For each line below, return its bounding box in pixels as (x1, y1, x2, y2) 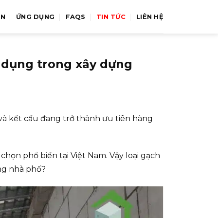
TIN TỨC (96, 13, 126, 20)
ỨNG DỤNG (16, 13, 55, 20)
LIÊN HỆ (136, 13, 163, 20)
